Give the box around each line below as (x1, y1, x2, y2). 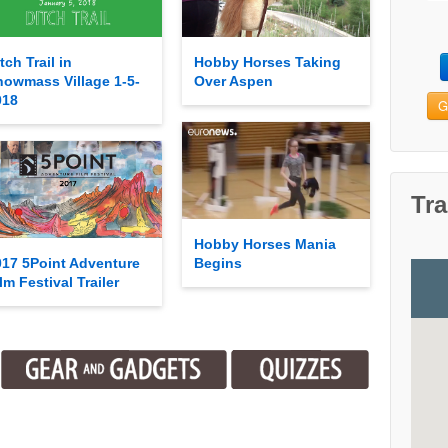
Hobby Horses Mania (194, 236, 336, 253)
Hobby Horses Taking (194, 53, 341, 70)
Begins (194, 255, 242, 272)
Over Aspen (194, 72, 273, 89)
